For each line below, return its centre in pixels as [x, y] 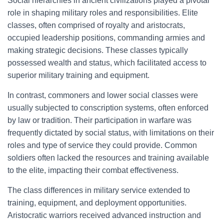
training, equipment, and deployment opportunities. [97, 203]
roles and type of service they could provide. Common [102, 145]
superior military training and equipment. [78, 75]
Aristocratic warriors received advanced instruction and [104, 215]
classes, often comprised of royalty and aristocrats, [96, 25]
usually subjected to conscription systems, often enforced [108, 108]
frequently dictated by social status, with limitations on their [111, 133]
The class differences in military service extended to [99, 190]
